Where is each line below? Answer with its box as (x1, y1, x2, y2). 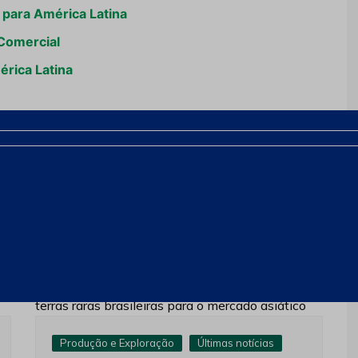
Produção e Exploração (60, 336, 174, 350)
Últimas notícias (197, 336, 274, 350)
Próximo (249, 177, 296, 193)
